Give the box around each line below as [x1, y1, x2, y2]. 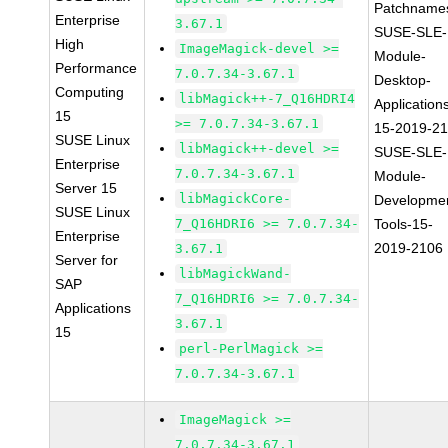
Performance [55, 60, 138, 76]
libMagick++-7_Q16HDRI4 [179, 91, 356, 106]
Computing [55, 84, 125, 100]
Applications [55, 300, 132, 316]
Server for [55, 252, 119, 268]
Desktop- [374, 72, 432, 88]
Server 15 [55, 180, 118, 196]
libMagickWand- [179, 266, 292, 281]
